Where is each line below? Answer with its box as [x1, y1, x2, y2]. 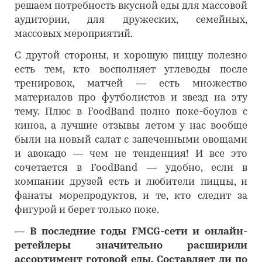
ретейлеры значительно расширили [15, 241, 247, 251]
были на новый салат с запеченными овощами [15, 135, 247, 145]
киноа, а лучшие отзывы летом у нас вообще [15, 121, 247, 131]
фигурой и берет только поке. [15, 205, 159, 215]
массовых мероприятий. [15, 29, 135, 39]
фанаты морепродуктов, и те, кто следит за [15, 191, 247, 201]
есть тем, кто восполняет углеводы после [15, 65, 247, 75]
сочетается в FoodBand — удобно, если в [15, 163, 247, 173]
